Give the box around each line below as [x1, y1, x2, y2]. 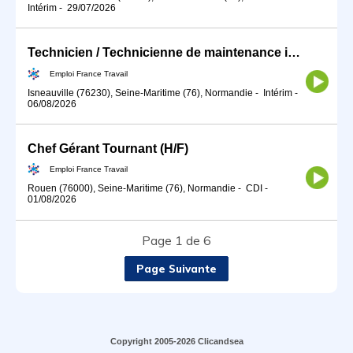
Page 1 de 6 [142, 232, 211, 248]
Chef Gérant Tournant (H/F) [28, 141, 188, 155]
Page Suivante [136, 262, 217, 275]
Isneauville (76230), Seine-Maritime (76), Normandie [28, 87, 253, 98]
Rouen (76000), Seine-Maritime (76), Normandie [28, 183, 236, 195]
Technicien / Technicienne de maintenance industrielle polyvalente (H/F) [288, 45, 300, 59]
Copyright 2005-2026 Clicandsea [110, 336, 243, 346]
